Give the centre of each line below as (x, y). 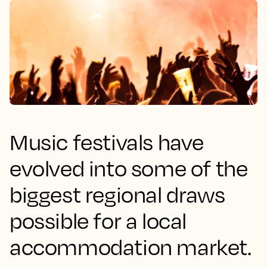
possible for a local (98, 221)
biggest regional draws (117, 194)
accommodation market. (131, 247)
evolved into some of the (129, 168)
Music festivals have (107, 142)
